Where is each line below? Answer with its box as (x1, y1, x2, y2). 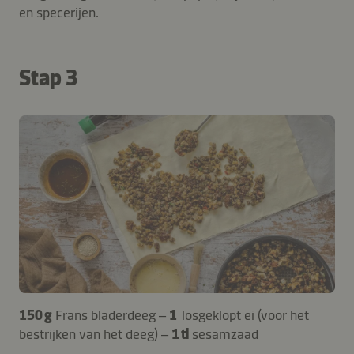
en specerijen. (19, 3, 99, 21)
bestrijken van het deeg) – (19, 325, 171, 343)
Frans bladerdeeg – (55, 306, 169, 324)
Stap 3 (19, 64, 77, 91)
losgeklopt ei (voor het (182, 306, 309, 324)
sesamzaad (192, 325, 258, 343)
